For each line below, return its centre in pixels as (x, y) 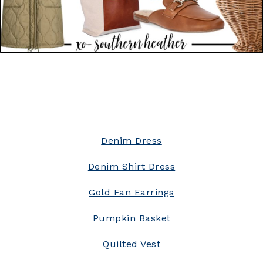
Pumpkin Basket (131, 218)
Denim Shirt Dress (131, 166)
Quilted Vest (131, 244)
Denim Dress (131, 140)
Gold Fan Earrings (131, 192)
